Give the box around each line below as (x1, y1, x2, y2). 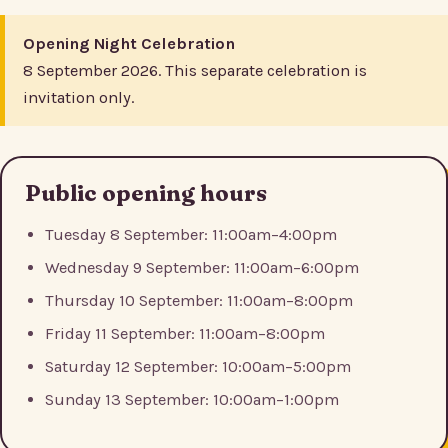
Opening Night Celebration (23, 33, 235, 53)
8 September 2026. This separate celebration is (23, 60, 367, 80)
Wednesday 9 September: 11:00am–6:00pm (45, 258, 359, 278)
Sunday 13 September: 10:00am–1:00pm (45, 390, 339, 410)
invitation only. (23, 87, 134, 107)
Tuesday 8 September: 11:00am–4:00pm (45, 225, 337, 245)
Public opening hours (25, 178, 267, 207)
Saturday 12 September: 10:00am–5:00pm (45, 357, 351, 377)
